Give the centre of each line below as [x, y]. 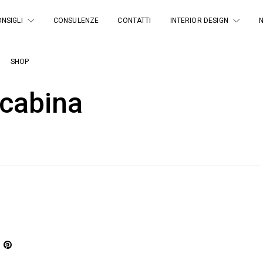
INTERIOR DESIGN [199, 21]
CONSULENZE [76, 21]
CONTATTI [134, 21]
